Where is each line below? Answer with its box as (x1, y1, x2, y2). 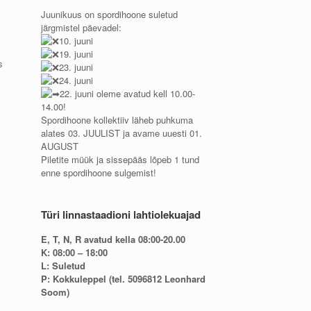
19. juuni (59, 47, 94, 60)
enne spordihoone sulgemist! (41, 166, 157, 179)
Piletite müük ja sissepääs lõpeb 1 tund (41, 153, 200, 166)
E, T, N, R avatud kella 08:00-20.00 (41, 233, 186, 246)
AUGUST (41, 140, 79, 153)
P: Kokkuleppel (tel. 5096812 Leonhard (41, 272, 206, 285)
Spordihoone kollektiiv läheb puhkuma (41, 113, 194, 126)
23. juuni (59, 60, 94, 74)
